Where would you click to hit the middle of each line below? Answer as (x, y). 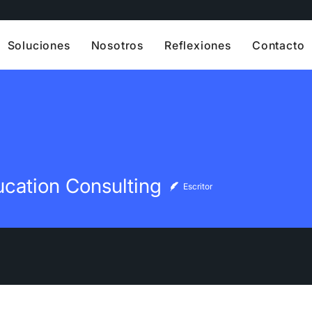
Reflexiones (198, 45)
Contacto (278, 45)
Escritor (198, 186)
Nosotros (117, 45)
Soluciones (39, 45)
